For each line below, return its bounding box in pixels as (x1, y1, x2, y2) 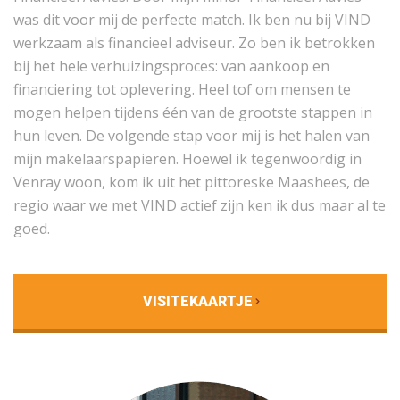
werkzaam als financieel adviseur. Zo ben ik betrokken (13, 32, 375, 53)
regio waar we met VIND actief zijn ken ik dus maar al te (13, 195, 386, 215)
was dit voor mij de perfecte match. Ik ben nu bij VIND (13, 9, 371, 29)
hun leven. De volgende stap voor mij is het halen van (13, 125, 370, 146)
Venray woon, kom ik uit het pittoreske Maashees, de (13, 171, 370, 192)
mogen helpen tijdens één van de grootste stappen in (13, 102, 372, 122)
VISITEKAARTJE (143, 292, 253, 310)
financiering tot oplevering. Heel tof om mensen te (13, 79, 351, 99)
